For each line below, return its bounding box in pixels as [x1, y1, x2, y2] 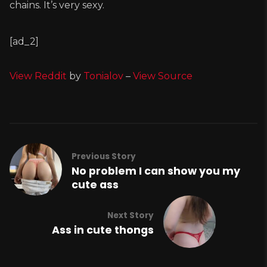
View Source [133, 70, 193, 82]
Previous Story [72, 150, 136, 162]
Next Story [107, 210, 154, 222]
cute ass [72, 177, 119, 192]
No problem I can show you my [72, 163, 240, 178]
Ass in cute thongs [51, 223, 154, 238]
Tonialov [83, 70, 123, 82]
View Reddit [10, 70, 67, 82]
